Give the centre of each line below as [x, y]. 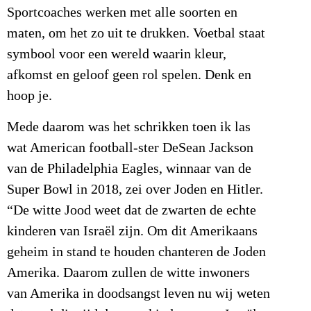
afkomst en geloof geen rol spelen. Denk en [129, 75]
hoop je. [30, 96]
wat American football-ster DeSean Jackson [130, 148]
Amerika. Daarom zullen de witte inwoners [128, 272]
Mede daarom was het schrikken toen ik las [129, 127]
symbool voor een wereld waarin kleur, [117, 54]
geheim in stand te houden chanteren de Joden [136, 252]
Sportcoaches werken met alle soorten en [122, 13]
